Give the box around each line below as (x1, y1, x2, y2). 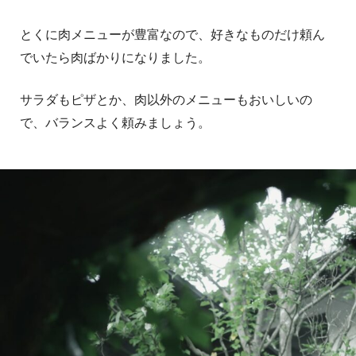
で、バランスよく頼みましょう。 (20, 115, 211, 130)
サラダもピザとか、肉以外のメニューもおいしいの (20, 92, 312, 106)
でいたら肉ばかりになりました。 (20, 50, 211, 64)
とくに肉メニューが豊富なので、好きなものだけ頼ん (20, 27, 325, 41)
